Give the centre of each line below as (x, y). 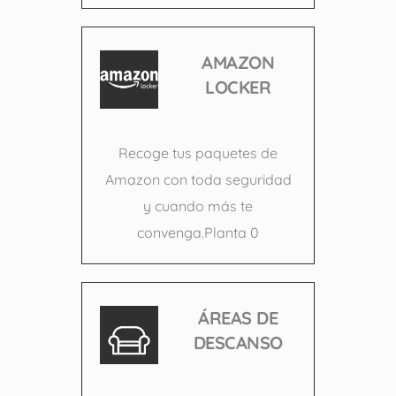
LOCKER (238, 88)
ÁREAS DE (238, 318)
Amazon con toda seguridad (198, 180)
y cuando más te (198, 206)
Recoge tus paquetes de (198, 153)
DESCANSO (238, 343)
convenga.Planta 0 (198, 233)
